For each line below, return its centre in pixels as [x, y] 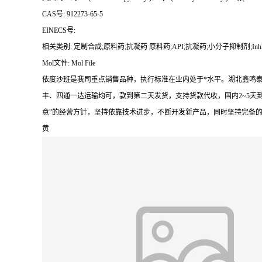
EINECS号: [60, 30]
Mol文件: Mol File [69, 63]
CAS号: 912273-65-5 [73, 14]
